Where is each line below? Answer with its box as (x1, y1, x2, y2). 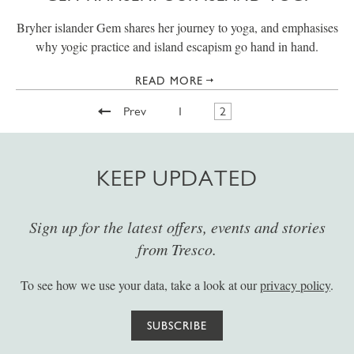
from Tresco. (137, 239, 217, 259)
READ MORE (135, 74, 203, 87)
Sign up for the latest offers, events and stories (28, 217, 326, 237)
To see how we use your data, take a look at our (21, 277, 260, 293)
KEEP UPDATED (96, 165, 258, 191)
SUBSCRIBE (147, 319, 207, 332)
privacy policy (260, 277, 330, 293)
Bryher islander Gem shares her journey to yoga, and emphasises (16, 19, 338, 36)
